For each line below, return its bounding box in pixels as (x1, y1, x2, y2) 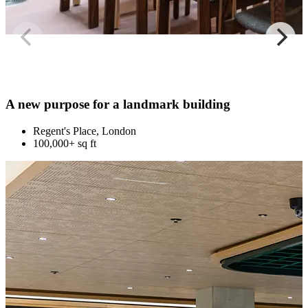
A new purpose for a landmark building (5, 97, 230, 112)
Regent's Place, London (33, 125, 136, 137)
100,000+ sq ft (33, 137, 96, 150)
